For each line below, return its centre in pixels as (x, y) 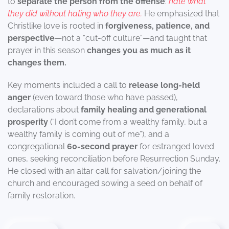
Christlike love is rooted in (56, 26)
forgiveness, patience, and (157, 26)
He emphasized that (181, 14)
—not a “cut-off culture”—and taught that (131, 38)
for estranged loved (176, 146)
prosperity (28, 122)
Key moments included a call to (68, 85)
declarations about (44, 110)
